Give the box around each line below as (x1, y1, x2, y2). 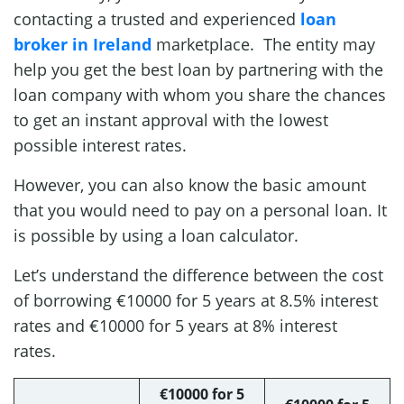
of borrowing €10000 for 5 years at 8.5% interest (14, 289, 378, 311)
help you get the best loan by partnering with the (14, 58, 383, 80)
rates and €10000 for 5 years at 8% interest (14, 314, 337, 336)
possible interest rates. (14, 133, 191, 156)
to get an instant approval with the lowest (14, 108, 328, 131)
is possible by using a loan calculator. (14, 224, 303, 246)
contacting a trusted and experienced (14, 7, 300, 30)
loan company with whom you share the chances (14, 83, 386, 106)
